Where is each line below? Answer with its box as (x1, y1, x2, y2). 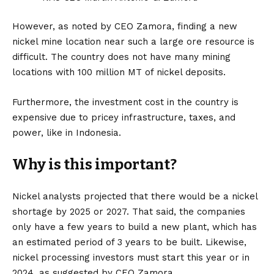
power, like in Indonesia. (12, 127, 121, 138)
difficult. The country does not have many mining (12, 51, 231, 62)
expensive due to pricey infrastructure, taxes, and (12, 111, 235, 123)
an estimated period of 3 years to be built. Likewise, (12, 236, 246, 248)
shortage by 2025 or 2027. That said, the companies (12, 206, 245, 217)
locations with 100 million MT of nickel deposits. (12, 66, 226, 78)
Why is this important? (12, 155, 177, 173)
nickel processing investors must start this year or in (12, 251, 250, 263)
